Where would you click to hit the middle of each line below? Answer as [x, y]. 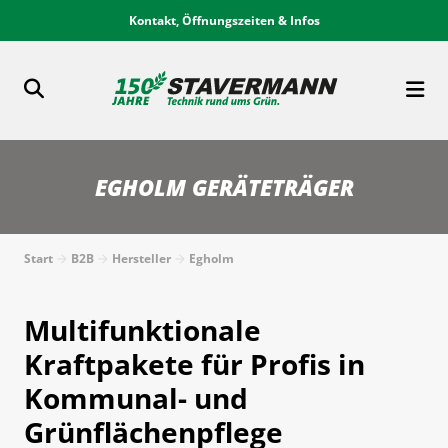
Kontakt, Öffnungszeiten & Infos [224, 20]
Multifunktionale [142, 329]
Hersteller [141, 258]
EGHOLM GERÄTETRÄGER [224, 186]
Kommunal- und [136, 397]
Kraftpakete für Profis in [194, 363]
